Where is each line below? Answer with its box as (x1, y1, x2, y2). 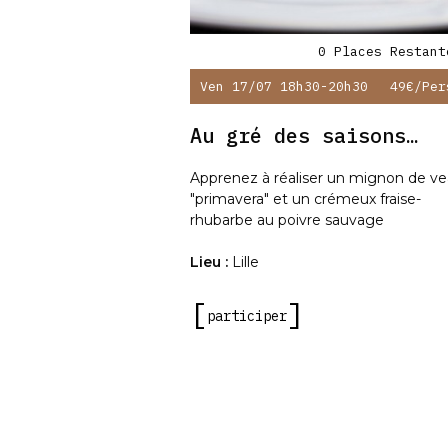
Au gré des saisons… (190, 121, 418, 149)
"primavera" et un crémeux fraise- (190, 189, 421, 208)
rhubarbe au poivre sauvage (190, 210, 384, 229)
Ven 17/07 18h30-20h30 (200, 77, 368, 95)
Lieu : (190, 252, 232, 271)
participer (207, 306, 287, 325)
